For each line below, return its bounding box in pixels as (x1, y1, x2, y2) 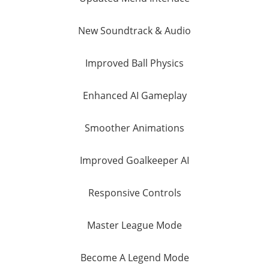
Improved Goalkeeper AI (80, 154, 189, 168)
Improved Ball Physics (85, 56, 184, 70)
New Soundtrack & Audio (78, 24, 191, 38)
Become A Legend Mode (80, 251, 189, 265)
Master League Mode (87, 219, 182, 232)
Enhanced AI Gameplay (82, 89, 187, 103)
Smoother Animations (85, 121, 184, 135)
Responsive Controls (88, 186, 181, 200)
